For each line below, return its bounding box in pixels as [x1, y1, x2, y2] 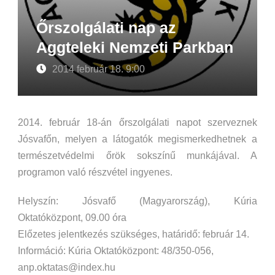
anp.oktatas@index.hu [18, 262, 115, 273]
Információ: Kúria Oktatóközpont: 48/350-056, [18, 246, 214, 256]
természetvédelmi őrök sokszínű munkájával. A [18, 150, 257, 161]
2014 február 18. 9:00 [52, 64, 145, 74]
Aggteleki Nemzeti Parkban [36, 39, 233, 56]
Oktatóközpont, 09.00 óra [18, 212, 126, 223]
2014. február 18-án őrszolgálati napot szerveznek [18, 117, 257, 128]
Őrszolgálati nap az [36, 19, 176, 36]
